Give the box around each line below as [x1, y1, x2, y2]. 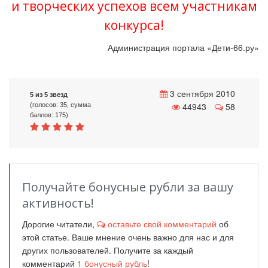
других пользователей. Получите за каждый [22, 244, 193, 256]
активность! [22, 195, 94, 211]
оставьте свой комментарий [108, 218, 217, 230]
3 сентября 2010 [167, 87, 235, 99]
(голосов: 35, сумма [30, 101, 91, 108]
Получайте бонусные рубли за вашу [22, 179, 233, 195]
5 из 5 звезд [30, 91, 68, 98]
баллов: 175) [30, 111, 68, 118]
